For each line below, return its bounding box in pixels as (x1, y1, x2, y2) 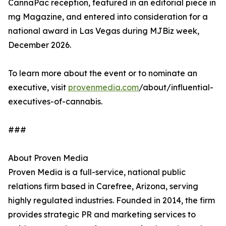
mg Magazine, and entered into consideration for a (8, 12, 208, 22)
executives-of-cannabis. (8, 96, 102, 107)
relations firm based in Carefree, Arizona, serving (8, 181, 198, 192)
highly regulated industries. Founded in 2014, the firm (8, 195, 215, 206)
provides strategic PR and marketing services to (8, 209, 196, 220)
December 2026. (8, 40, 71, 50)
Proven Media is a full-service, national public (8, 167, 186, 178)
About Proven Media (8, 153, 88, 163)
